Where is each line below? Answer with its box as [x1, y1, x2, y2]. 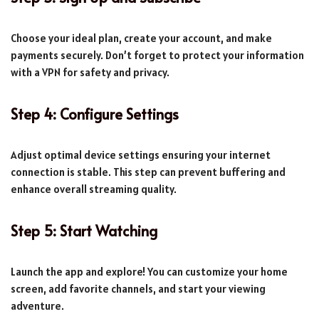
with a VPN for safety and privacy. [11, 65, 169, 79]
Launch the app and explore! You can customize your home [11, 264, 288, 278]
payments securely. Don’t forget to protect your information [11, 48, 304, 62]
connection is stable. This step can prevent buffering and [11, 164, 286, 179]
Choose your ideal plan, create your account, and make [11, 31, 272, 45]
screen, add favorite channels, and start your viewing [11, 281, 266, 296]
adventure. [11, 298, 64, 313]
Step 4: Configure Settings [11, 103, 179, 124]
